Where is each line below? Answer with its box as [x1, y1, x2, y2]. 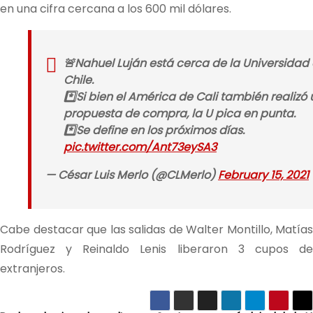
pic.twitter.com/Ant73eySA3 [64, 139, 217, 155]
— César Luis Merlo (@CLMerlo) [45, 167, 218, 183]
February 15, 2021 [218, 167, 309, 183]
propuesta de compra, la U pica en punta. [64, 105, 296, 122]
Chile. [64, 72, 94, 88]
